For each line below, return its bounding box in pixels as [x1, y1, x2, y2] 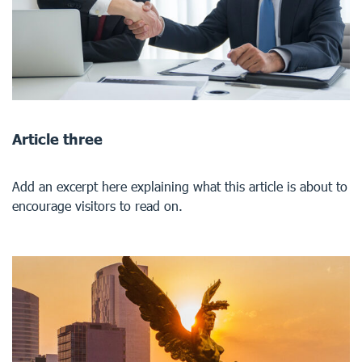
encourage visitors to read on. [12, 197, 183, 213]
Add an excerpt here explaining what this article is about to [12, 178, 347, 194]
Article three [12, 129, 103, 148]
